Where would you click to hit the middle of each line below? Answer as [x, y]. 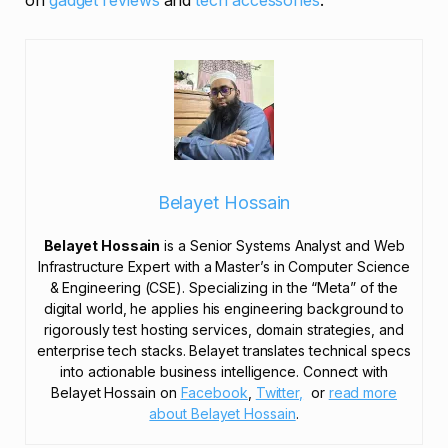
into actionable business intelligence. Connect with [224, 371]
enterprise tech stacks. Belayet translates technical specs [224, 350]
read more [362, 392]
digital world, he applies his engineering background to [224, 308]
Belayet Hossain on [116, 392]
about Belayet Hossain [222, 413]
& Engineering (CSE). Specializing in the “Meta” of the [224, 287]
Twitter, [279, 392]
